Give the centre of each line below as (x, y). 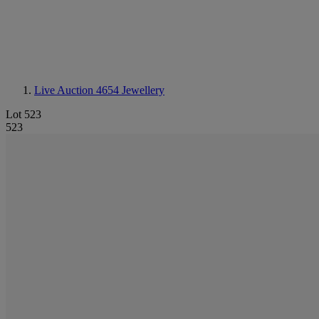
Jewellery (143, 90)
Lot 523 (23, 114)
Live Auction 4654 (78, 90)
